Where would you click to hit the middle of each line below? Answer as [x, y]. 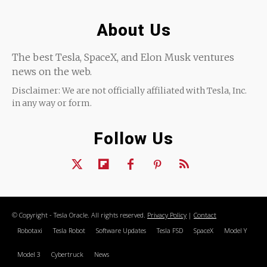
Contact [205, 215]
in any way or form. [52, 103]
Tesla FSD [170, 231]
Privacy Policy [167, 215]
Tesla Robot [69, 231]
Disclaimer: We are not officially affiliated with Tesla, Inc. [129, 91]
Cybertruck [67, 254]
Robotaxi [30, 231]
